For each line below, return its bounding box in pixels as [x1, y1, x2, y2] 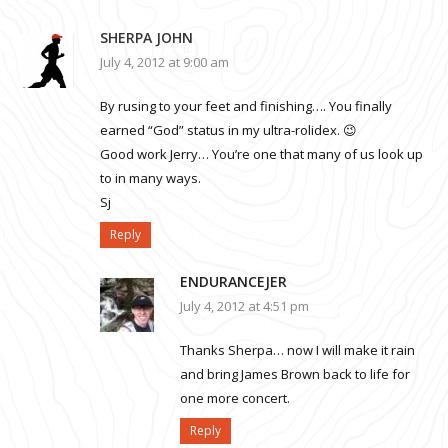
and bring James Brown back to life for [180, 365, 410, 384]
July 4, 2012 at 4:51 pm [180, 297, 309, 316]
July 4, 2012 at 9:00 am [100, 53, 229, 72]
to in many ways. [100, 169, 201, 188]
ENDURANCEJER [180, 272, 287, 292]
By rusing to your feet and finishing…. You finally [100, 97, 392, 116]
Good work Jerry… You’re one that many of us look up [100, 145, 423, 164]
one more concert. [180, 389, 290, 408]
